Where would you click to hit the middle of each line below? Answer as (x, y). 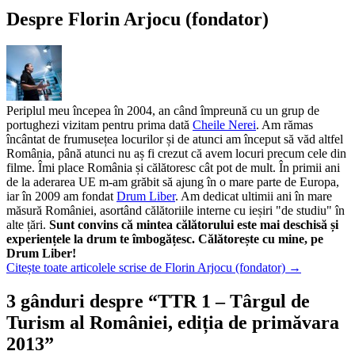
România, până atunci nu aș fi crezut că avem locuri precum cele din (176, 155)
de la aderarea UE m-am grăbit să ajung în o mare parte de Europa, (173, 184)
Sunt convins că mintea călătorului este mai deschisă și (194, 227)
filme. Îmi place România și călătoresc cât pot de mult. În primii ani (173, 170)
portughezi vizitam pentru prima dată (99, 127)
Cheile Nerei (224, 127)
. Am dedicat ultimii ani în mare (254, 198)
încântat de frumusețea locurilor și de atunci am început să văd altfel (175, 141)
